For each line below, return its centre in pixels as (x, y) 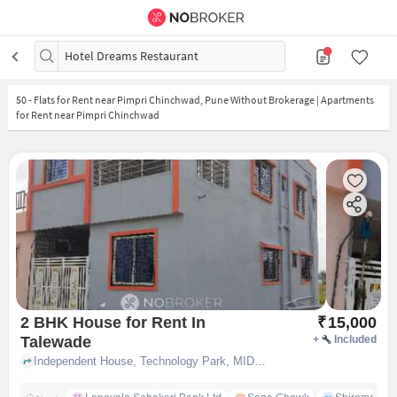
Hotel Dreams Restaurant (132, 56)
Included (356, 339)
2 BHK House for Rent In (105, 323)
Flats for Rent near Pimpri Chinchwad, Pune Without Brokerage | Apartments (203, 100)
